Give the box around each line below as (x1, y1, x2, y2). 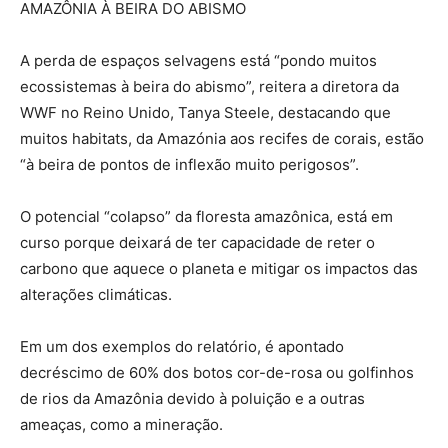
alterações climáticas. (20, 285, 172, 305)
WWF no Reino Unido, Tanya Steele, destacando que (20, 103, 391, 123)
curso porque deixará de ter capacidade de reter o (20, 233, 375, 253)
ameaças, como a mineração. (20, 415, 223, 435)
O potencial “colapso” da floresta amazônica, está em (20, 207, 393, 227)
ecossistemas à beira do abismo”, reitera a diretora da (20, 77, 399, 97)
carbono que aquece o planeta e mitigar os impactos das (20, 259, 418, 279)
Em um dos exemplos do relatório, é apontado (20, 337, 344, 357)
